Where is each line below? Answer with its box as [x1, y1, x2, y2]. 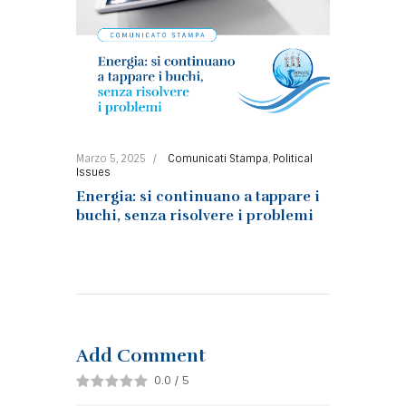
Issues [76, 165, 111, 179]
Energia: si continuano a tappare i [76, 188, 320, 207]
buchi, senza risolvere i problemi [76, 207, 314, 226]
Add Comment [76, 344, 206, 368]
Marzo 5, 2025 [76, 151, 146, 165]
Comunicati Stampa [167, 151, 268, 165]
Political [272, 151, 313, 165]
